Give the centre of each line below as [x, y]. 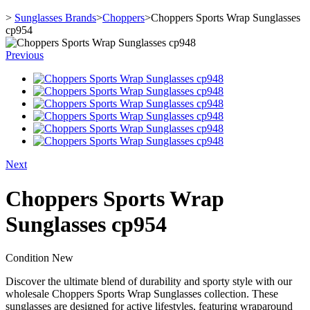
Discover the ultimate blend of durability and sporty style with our [149, 282]
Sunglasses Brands [55, 18]
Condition [29, 258]
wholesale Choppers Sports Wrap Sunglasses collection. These [142, 294]
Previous [25, 55]
